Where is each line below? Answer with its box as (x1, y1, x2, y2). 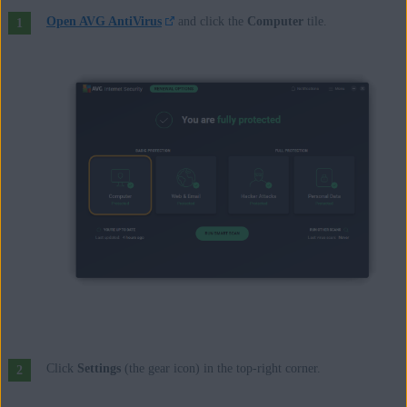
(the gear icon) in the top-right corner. (120, 361, 321, 375)
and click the (174, 14, 248, 28)
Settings (76, 361, 121, 375)
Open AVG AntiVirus (45, 14, 162, 28)
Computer (247, 14, 304, 28)
